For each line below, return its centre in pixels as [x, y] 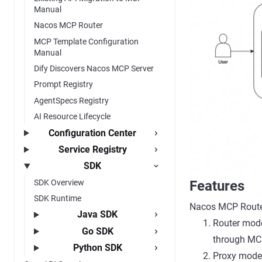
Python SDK [97, 248]
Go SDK [97, 231]
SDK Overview [59, 182]
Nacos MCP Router [68, 25]
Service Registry [92, 149]
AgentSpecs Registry [71, 100]
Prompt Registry [63, 85]
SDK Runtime [58, 199]
